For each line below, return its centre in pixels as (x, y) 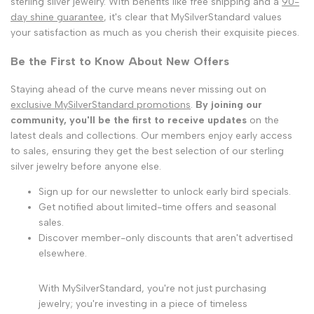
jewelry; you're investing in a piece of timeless (143, 303)
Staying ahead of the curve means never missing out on (138, 89)
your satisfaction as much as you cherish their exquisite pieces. (155, 32)
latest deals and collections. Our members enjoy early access (151, 135)
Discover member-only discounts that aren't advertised (166, 238)
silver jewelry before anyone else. (86, 166)
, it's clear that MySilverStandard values (193, 17)
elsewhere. (63, 253)
